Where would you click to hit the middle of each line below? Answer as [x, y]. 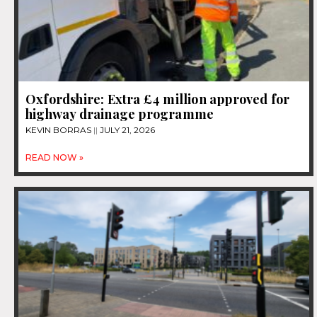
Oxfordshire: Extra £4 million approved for [158, 99]
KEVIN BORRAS [59, 130]
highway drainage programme [120, 114]
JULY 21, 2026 [126, 130]
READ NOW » [54, 158]
